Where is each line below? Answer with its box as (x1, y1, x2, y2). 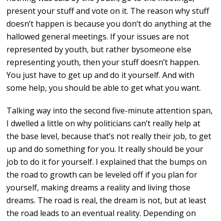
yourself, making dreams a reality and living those (6, 182, 191, 193)
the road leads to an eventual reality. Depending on (6, 208, 196, 219)
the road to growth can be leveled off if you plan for (6, 169, 198, 181)
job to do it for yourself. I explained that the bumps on (6, 156, 207, 168)
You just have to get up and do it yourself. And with (6, 70, 195, 81)
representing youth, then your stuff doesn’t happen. (6, 57, 200, 68)
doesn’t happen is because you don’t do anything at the (6, 18, 212, 30)
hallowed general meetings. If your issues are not (6, 31, 189, 42)
